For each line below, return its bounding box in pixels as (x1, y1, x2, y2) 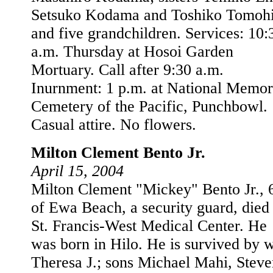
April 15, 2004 (31, 162, 124, 180)
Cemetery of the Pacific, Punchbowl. (31, 97, 268, 115)
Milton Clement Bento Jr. (31, 144, 205, 161)
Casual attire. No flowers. (31, 116, 196, 133)
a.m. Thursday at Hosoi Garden (31, 43, 233, 60)
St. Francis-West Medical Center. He (31, 217, 267, 235)
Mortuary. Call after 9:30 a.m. (31, 61, 224, 79)
